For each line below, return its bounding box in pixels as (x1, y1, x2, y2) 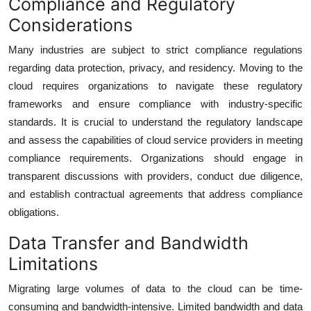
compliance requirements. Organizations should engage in (8, 151, 303, 164)
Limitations (8, 253, 98, 274)
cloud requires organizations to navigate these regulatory (8, 79, 303, 92)
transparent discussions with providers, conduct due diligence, (8, 169, 303, 182)
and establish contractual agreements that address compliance (8, 187, 303, 200)
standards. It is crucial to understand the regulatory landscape (8, 115, 303, 128)
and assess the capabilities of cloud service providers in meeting (8, 133, 303, 146)
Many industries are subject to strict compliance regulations (8, 43, 303, 56)
